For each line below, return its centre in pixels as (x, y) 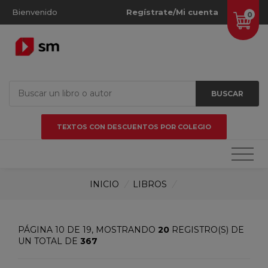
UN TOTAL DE (49, 241)
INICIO (105, 184)
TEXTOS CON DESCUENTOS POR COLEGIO (134, 127)
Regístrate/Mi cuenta (172, 12)
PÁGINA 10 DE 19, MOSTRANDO (88, 229)
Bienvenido (34, 12)
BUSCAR (228, 93)
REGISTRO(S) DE (207, 229)
